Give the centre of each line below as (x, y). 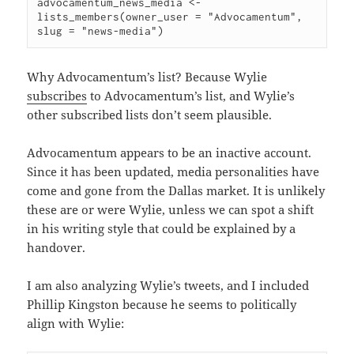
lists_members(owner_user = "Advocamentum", (170, 17)
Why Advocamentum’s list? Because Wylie (147, 77)
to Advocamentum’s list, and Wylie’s (191, 96)
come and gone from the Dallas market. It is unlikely (176, 191)
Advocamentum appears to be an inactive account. (169, 153)
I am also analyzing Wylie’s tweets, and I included (168, 286)
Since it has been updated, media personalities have (173, 172)
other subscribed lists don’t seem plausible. (150, 115)
